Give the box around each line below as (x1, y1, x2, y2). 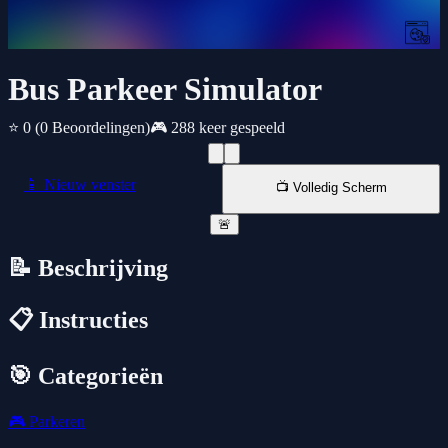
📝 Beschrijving (8, 255, 168, 282)
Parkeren (25, 413, 85, 431)
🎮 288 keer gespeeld (150, 119, 285, 137)
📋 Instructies (8, 307, 148, 334)
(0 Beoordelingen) (35, 119, 150, 137)
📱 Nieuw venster (24, 176, 136, 194)
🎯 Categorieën (8, 363, 163, 390)
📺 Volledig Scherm (275, 180, 387, 196)
